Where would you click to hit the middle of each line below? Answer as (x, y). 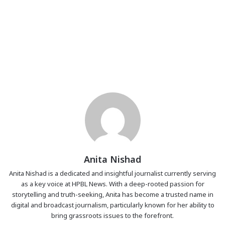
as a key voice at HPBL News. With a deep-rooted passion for (113, 184)
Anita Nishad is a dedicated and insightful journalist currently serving (113, 174)
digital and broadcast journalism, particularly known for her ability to (113, 205)
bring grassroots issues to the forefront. (113, 216)
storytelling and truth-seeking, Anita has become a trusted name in (113, 195)
